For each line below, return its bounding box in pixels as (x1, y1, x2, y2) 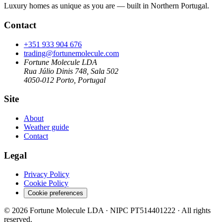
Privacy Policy (24, 170, 69, 179)
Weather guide (24, 122, 69, 131)
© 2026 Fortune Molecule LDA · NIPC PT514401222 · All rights (4, 206, 211, 215)
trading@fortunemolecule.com (24, 49, 119, 57)
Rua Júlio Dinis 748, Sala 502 (24, 66, 118, 75)
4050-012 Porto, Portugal (24, 75, 106, 84)
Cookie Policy (24, 179, 68, 188)
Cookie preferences (28, 189, 83, 197)
